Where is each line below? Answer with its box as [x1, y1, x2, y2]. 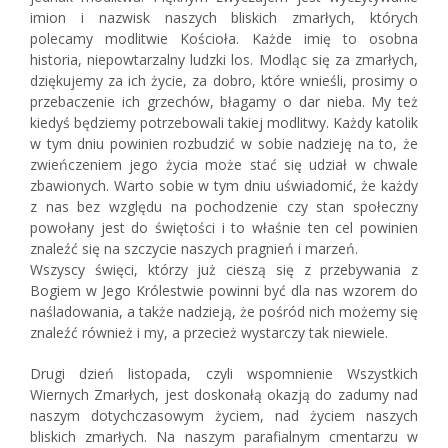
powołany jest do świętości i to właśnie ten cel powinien [30, 218, 418, 237]
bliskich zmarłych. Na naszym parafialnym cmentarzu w [30, 427, 418, 446]
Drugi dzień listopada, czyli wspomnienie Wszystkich [30, 364, 418, 383]
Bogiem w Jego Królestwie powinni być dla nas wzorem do [30, 281, 418, 300]
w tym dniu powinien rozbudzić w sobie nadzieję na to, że [30, 134, 418, 153]
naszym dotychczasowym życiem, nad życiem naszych [30, 406, 418, 425]
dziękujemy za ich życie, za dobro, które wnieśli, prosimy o [30, 71, 418, 90]
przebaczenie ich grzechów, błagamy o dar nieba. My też [30, 92, 418, 111]
